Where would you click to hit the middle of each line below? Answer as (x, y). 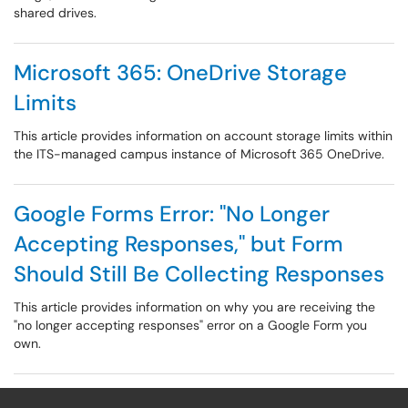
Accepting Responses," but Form (178, 244)
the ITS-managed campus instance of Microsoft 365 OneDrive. (199, 154)
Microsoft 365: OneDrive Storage (180, 72)
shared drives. (55, 13)
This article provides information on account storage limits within (203, 136)
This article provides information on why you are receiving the (194, 307)
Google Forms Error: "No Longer (172, 214)
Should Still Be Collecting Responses (199, 274)
